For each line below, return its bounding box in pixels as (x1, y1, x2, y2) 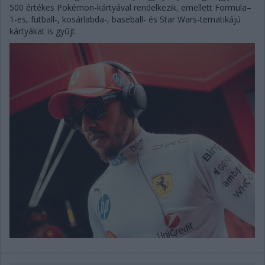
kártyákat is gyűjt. (9, 25, 77, 37)
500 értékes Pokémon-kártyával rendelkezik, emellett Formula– (9, 1, 251, 13)
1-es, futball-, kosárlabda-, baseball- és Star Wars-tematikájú (9, 13, 241, 25)
